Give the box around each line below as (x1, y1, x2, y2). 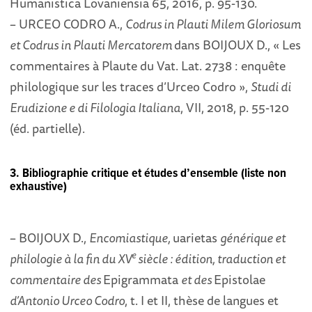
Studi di (251, 76, 292, 96)
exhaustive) (10, 178, 68, 195)
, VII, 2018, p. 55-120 (180, 97, 290, 117)
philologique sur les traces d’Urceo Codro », (10, 76, 251, 96)
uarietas (173, 227, 221, 247)
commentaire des (10, 269, 104, 289)
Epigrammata (103, 269, 182, 289)
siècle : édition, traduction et (136, 248, 286, 268)
